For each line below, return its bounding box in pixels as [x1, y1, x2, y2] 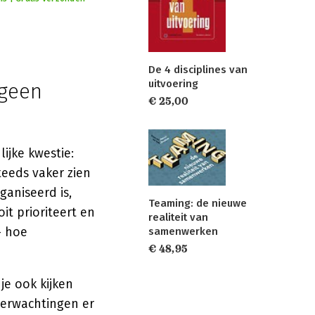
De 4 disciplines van [148, 63, 247, 76]
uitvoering [148, 77, 198, 90]
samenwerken [148, 225, 218, 238]
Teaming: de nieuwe [148, 197, 247, 210]
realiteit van [148, 211, 208, 224]
